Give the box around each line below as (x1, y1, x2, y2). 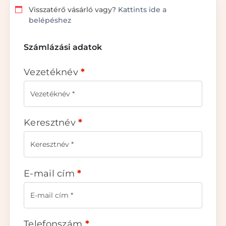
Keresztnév (24, 117, 79, 129)
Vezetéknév (24, 66, 81, 78)
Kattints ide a (118, 5, 166, 14)
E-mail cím (24, 167, 78, 179)
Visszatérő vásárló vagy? (29, 5, 118, 14)
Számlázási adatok (24, 42, 102, 52)
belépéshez (29, 16, 71, 25)
